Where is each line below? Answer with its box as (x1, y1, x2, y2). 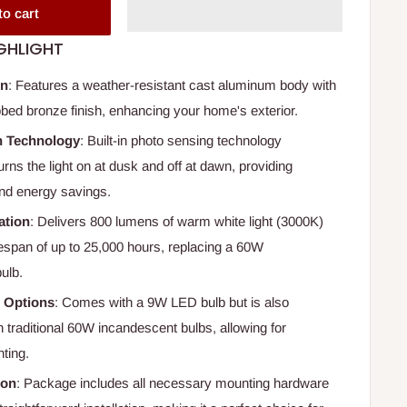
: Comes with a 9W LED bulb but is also (55, 294, 290, 311)
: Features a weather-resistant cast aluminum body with (8, 77, 337, 94)
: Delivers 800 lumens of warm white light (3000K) (30, 213, 324, 230)
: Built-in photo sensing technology (80, 133, 283, 149)
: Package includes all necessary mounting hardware (16, 375, 330, 392)
